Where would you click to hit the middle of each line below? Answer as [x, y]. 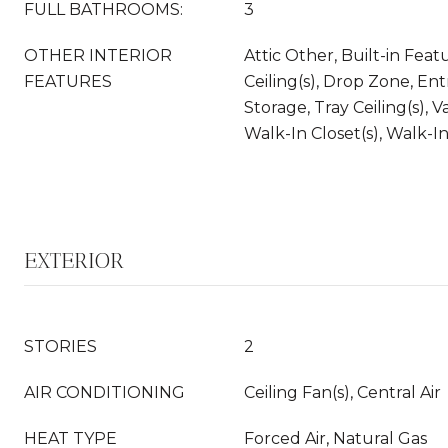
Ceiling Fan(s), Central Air [342, 392]
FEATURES [68, 81]
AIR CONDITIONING [104, 392]
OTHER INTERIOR [98, 55]
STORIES [60, 346]
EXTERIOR [74, 260]
